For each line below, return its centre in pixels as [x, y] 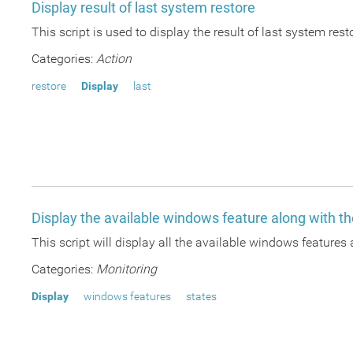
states [201, 296]
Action [114, 59]
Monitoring [126, 269]
